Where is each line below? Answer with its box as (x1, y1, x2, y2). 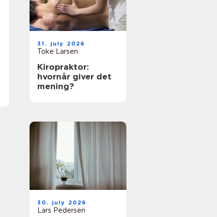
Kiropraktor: (37, 62, 89, 72)
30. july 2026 (37, 199, 87, 206)
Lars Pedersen (37, 206, 85, 214)
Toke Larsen (37, 47, 78, 55)
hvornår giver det (37, 72, 111, 81)
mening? (37, 81, 74, 91)
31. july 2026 (37, 40, 86, 47)
